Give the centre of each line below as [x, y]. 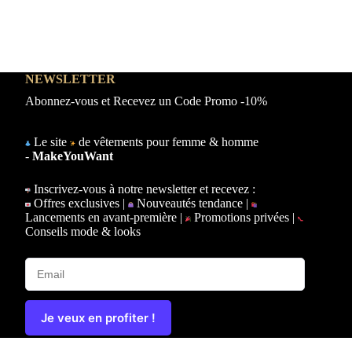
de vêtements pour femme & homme [167, 142]
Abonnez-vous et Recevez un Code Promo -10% [146, 101]
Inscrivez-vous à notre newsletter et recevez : [143, 189]
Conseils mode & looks [82, 231]
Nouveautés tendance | [192, 203]
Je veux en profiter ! [98, 318]
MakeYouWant [72, 156]
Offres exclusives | [79, 203]
